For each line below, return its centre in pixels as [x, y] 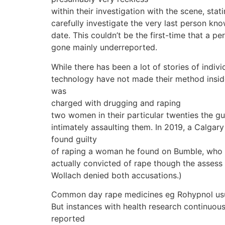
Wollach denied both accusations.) [117, 175]
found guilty [74, 139]
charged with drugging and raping [116, 103]
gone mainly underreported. [104, 47]
